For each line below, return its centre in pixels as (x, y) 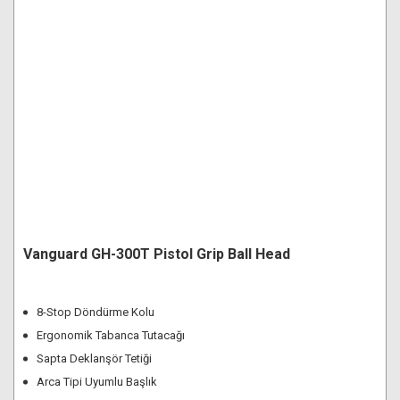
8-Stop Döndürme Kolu (96, 312)
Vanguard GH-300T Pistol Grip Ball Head (157, 254)
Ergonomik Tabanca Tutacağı (111, 335)
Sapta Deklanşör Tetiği (94, 358)
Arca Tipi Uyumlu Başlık (97, 382)
